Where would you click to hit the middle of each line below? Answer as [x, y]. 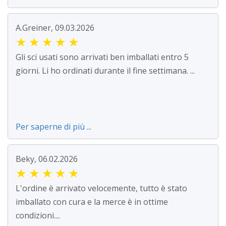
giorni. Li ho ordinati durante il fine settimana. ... [105, 71]
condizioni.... [38, 216]
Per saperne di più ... [53, 127]
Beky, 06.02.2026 [47, 159]
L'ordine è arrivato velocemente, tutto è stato [101, 188]
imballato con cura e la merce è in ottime [92, 202]
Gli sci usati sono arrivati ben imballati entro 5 [102, 57]
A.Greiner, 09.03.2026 [55, 28]
